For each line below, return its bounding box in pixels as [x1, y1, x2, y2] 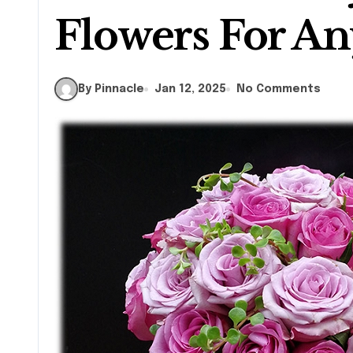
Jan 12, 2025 [154, 83, 226, 95]
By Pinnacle [78, 83, 144, 95]
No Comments [236, 83, 321, 95]
